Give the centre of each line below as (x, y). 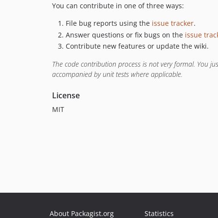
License (66, 95)
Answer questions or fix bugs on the (125, 35)
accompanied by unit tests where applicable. (117, 74)
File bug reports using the (109, 23)
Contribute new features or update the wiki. (137, 46)
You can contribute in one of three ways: (118, 6)
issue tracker (173, 23)
